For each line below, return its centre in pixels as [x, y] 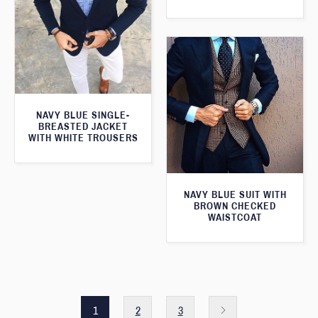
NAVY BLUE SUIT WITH [235, 194]
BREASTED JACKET [83, 127]
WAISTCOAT [235, 217]
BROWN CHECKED [235, 206]
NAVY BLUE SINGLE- [83, 116]
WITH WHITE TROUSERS [83, 138]
